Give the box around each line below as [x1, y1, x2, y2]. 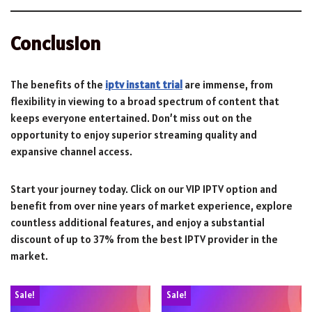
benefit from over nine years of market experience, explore [10, 198, 292, 212]
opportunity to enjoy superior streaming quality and [10, 127, 257, 141]
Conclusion [10, 30, 101, 56]
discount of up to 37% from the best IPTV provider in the [10, 232, 278, 246]
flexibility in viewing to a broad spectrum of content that [10, 94, 279, 108]
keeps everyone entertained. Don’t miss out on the [10, 111, 252, 125]
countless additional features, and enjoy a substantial [10, 215, 265, 229]
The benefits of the [10, 77, 105, 91]
